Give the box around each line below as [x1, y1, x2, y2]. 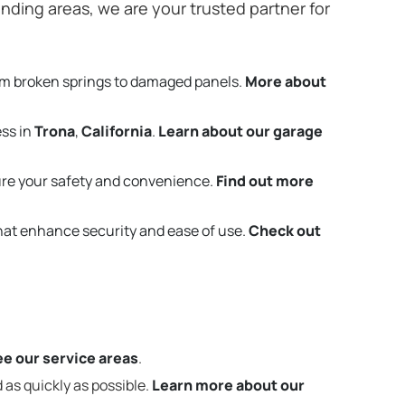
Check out [249, 220, 321, 240]
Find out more [216, 171, 314, 191]
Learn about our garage [158, 121, 323, 142]
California [81, 121, 152, 142]
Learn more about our [152, 374, 305, 395]
